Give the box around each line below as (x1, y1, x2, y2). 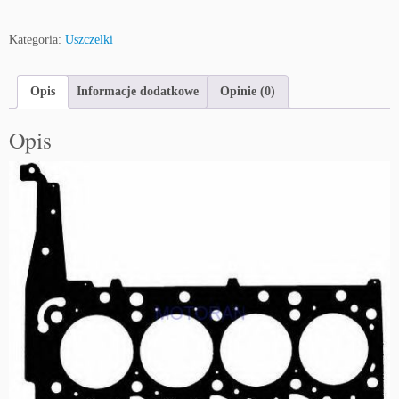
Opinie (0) (220, 85, 275, 99)
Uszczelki (65, 33, 113, 47)
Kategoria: (9, 33, 65, 47)
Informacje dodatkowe (77, 85, 199, 99)
